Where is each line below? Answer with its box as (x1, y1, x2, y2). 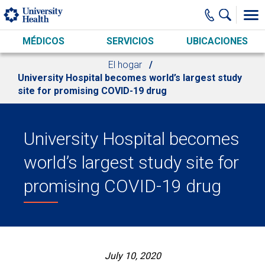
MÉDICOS (22, 35, 64, 47)
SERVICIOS (106, 35, 154, 47)
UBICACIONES (186, 35, 248, 47)
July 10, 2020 (104, 250, 161, 261)
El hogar (108, 59, 142, 70)
